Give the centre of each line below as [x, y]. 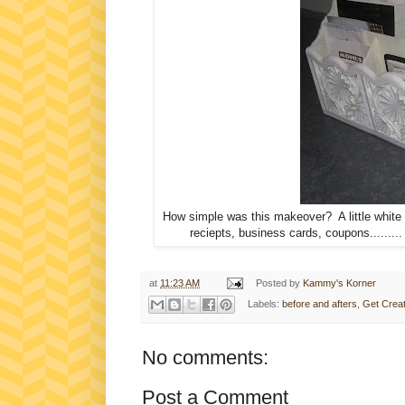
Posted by [279, 283]
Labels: [264, 303]
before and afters [319, 303]
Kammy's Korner [339, 283]
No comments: [205, 358]
